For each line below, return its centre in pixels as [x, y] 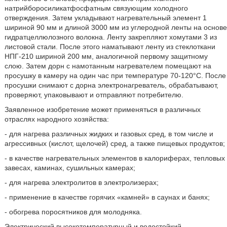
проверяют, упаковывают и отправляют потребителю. [94, 95]
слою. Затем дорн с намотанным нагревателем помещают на [108, 66]
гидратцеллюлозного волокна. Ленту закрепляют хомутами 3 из [110, 37]
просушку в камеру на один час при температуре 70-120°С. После [115, 75]
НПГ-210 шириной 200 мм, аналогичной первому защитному [106, 56]
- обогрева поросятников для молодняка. [73, 212]
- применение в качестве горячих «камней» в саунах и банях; [107, 197]
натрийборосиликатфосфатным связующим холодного [96, 8]
